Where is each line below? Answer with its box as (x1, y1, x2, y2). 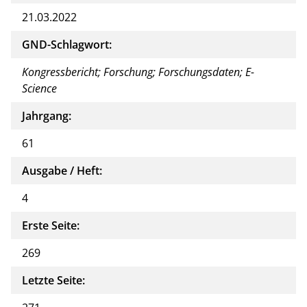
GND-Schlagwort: (22, 36, 112, 52)
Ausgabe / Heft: (22, 162, 102, 178)
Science (22, 80, 57, 96)
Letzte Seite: (22, 272, 85, 288)
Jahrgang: (22, 108, 71, 123)
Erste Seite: (22, 217, 79, 233)
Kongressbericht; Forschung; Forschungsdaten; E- (22, 64, 254, 79)
